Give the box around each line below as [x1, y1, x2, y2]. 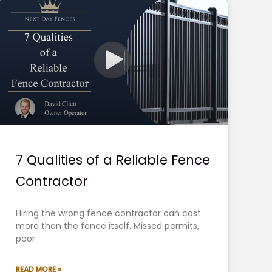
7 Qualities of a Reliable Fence [16, 151, 210, 169]
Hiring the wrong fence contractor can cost [16, 206, 201, 219]
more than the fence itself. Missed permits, [16, 219, 199, 232]
